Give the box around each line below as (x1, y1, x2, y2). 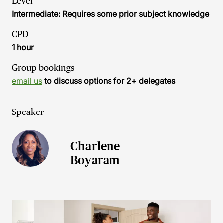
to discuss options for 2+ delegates (42, 76, 175, 86)
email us (12, 76, 42, 86)
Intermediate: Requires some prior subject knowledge (12, 9, 209, 19)
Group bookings (12, 63, 74, 73)
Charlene (70, 139, 120, 153)
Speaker (12, 107, 44, 117)
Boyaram (70, 153, 120, 167)
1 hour (12, 42, 34, 52)
